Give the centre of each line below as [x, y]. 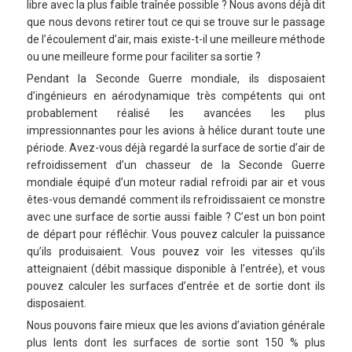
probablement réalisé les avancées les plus [176, 113]
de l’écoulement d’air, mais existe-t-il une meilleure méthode [176, 39]
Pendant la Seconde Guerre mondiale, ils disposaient [176, 78]
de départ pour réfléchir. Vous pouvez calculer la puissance [176, 234]
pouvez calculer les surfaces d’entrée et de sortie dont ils [176, 286]
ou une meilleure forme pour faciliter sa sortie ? [144, 56]
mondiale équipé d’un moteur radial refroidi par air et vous [176, 182]
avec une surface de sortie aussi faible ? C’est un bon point [176, 216]
